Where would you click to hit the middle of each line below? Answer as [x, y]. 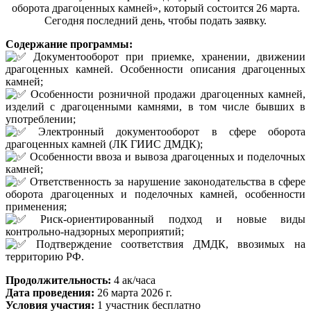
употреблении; [41, 119]
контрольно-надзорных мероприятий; [95, 231]
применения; [36, 206]
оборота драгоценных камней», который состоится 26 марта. [155, 8]
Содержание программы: [69, 44]
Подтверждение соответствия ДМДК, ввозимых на [166, 244]
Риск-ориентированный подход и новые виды [166, 219]
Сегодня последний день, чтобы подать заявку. [155, 20]
